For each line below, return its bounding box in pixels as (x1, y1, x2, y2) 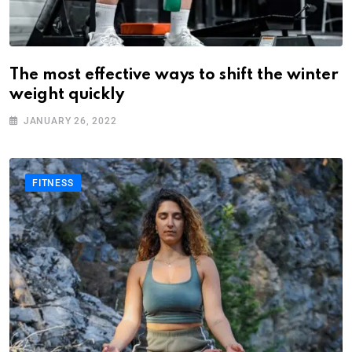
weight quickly (9, 87, 124, 104)
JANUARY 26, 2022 (23, 115, 117, 127)
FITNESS (32, 178, 74, 189)
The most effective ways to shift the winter (9, 68, 339, 84)
